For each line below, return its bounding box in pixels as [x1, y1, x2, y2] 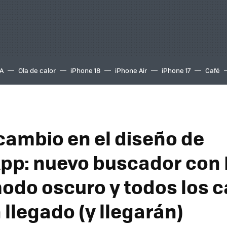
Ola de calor [18, 65, 56, 75]
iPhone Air [115, 65, 147, 75]
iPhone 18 [70, 65, 100, 75]
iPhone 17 [162, 65, 191, 75]
